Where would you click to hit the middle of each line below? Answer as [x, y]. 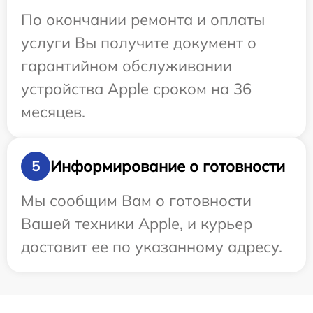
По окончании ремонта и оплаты [143, 20]
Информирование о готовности [168, 166]
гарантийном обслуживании [126, 66]
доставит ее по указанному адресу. [152, 247]
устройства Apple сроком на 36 [136, 89]
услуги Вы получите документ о [139, 43]
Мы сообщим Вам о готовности [136, 201]
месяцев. [53, 112]
